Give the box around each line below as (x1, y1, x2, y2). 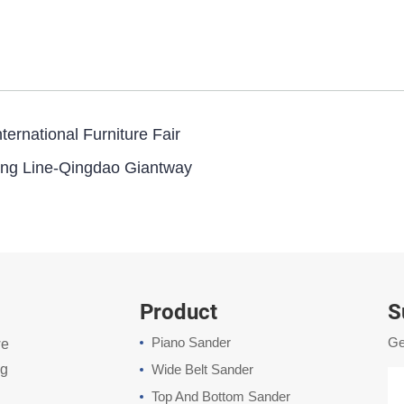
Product (140, 297, 218, 326)
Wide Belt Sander (151, 362, 254, 378)
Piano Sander (151, 335, 232, 351)
